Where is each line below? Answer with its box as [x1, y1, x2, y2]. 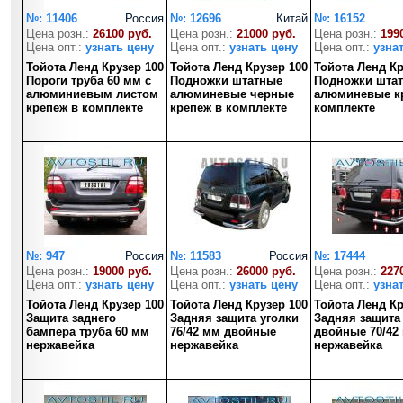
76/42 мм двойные [170, 325, 276, 338]
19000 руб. [93, 264, 152, 278]
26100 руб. [93, 27, 152, 40]
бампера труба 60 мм [26, 325, 149, 338]
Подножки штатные [170, 74, 282, 87]
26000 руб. [237, 264, 296, 278]
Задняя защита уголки [170, 311, 299, 325]
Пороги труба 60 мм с [26, 74, 151, 87]
